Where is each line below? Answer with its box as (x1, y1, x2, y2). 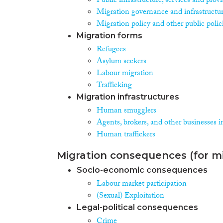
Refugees (97, 43, 126, 57)
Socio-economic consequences (77, 165, 208, 175)
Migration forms (77, 31, 142, 40)
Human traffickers (97, 128, 155, 142)
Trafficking (97, 79, 132, 93)
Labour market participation (97, 178, 187, 191)
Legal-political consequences (77, 203, 198, 212)
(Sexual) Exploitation (97, 190, 164, 203)
